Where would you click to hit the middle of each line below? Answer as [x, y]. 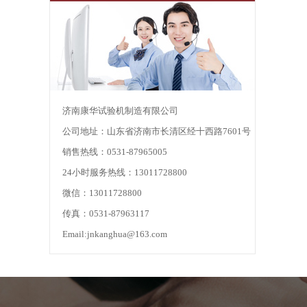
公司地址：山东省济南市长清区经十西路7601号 [157, 131]
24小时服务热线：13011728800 [125, 172]
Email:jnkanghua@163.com [115, 234]
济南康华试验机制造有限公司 [120, 111]
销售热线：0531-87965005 [115, 152]
